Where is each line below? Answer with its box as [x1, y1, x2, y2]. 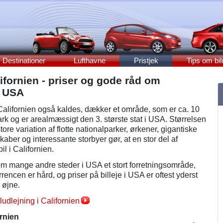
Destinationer [2, 56, 45, 65]
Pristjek [133, 56, 158, 65]
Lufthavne [73, 56, 106, 65]
